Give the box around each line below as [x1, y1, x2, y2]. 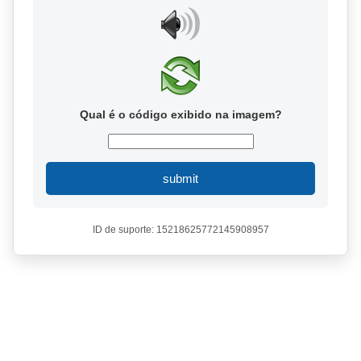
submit [163, 172, 198, 185]
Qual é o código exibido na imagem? [79, 108, 282, 121]
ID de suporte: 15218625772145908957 [92, 224, 269, 235]
